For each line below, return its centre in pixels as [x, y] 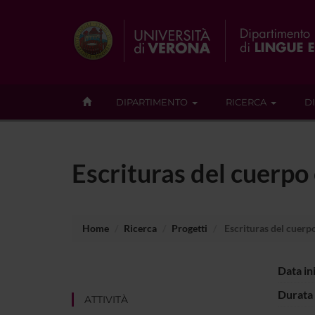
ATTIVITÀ [106, 299]
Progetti [189, 228]
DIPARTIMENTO [152, 102]
